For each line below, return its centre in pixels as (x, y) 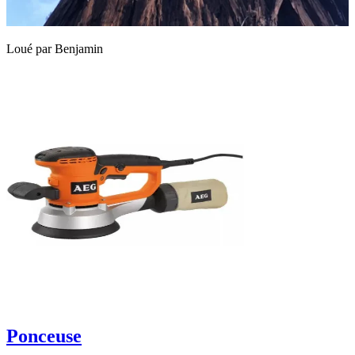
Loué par (31, 49)
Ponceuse (44, 336)
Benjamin (79, 49)
